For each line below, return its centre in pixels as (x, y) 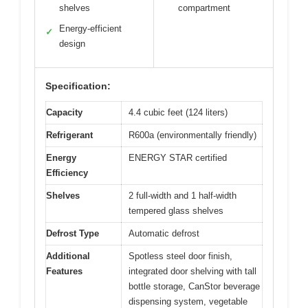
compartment (204, 8)
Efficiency (67, 173)
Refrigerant (69, 135)
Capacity (64, 112)
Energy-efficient (90, 28)
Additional (68, 256)
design (72, 43)
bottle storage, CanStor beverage (194, 286)
